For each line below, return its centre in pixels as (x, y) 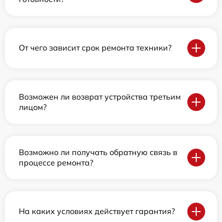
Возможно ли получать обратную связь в (98, 152)
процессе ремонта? (56, 162)
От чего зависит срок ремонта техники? (95, 48)
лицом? (33, 107)
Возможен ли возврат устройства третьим (100, 96)
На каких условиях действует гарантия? (97, 211)
